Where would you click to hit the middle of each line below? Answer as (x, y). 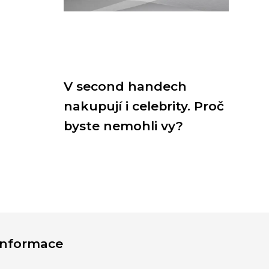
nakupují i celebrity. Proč (144, 106)
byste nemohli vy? (123, 126)
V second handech (125, 86)
